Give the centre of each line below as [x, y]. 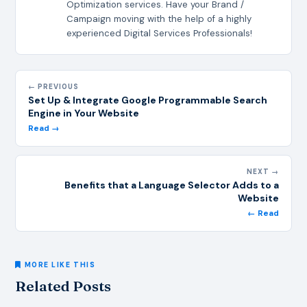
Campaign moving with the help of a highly [159, 19]
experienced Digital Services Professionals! [160, 33]
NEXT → [262, 171]
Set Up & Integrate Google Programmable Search [148, 100]
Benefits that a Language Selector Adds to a [171, 185]
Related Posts [63, 286]
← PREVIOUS [54, 86]
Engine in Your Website [84, 113]
